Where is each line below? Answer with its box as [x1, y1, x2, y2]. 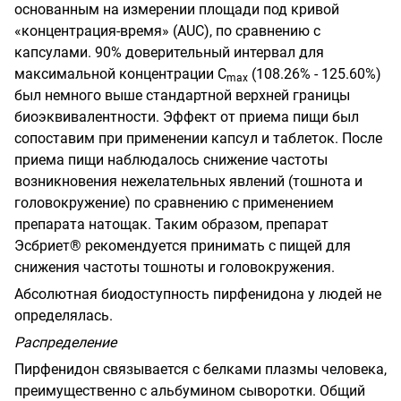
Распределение [14, 333, 116, 351]
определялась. [14, 306, 113, 324]
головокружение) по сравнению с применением [14, 193, 334, 211]
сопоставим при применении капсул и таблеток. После [14, 129, 382, 147]
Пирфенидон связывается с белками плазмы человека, [14, 360, 387, 378]
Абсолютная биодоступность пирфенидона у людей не [14, 285, 381, 303]
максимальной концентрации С [14, 64, 226, 82]
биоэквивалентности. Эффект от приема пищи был [14, 107, 359, 125]
